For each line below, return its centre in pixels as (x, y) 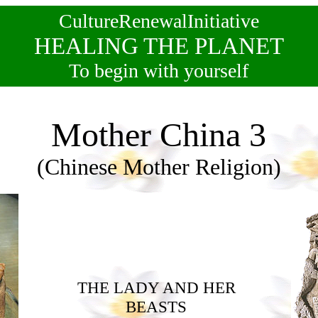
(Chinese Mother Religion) (159, 167)
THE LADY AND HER (156, 287)
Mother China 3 (159, 135)
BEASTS (156, 307)
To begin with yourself (159, 71)
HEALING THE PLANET (159, 46)
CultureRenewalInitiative (159, 21)
